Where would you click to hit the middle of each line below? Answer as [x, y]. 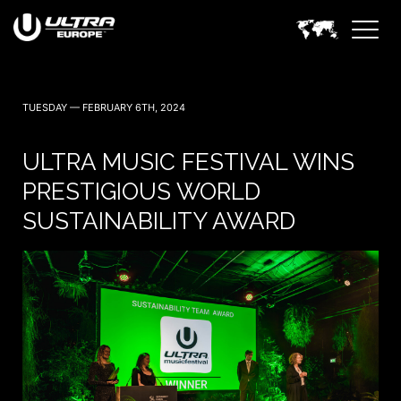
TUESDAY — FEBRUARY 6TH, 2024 [104, 107]
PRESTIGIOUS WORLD [141, 192]
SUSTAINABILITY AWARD [159, 221]
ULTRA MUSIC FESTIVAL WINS [188, 162]
